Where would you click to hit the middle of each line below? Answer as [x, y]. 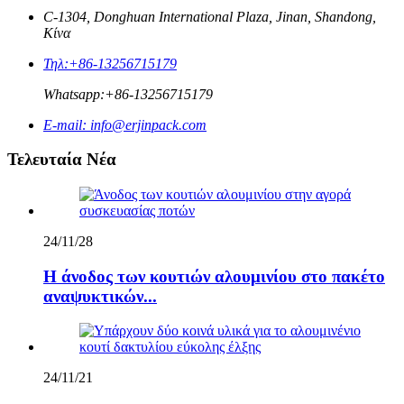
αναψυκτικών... [100, 296]
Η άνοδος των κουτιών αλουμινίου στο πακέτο [214, 276]
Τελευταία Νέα [62, 160]
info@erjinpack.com [147, 124]
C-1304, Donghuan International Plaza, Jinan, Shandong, [210, 16]
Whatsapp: [74, 94]
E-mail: [65, 124]
